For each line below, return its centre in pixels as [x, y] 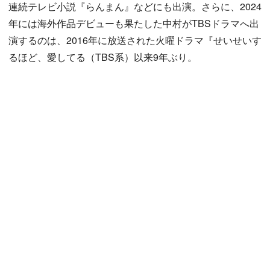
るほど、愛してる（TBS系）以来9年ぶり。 [103, 57]
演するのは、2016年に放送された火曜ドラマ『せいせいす [135, 40]
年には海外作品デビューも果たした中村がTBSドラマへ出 [134, 24]
